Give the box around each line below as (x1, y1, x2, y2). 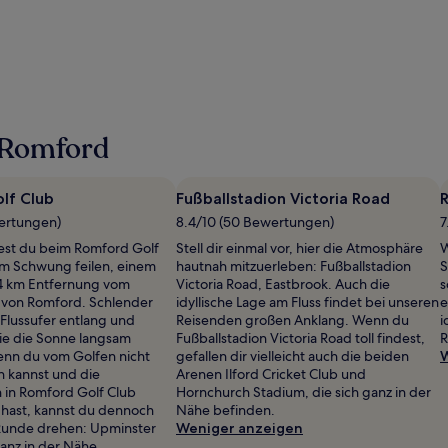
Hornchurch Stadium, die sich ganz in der (176, 382, 431, 401)
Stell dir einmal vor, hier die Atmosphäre (176, 238, 423, 257)
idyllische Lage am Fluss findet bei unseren (176, 292, 439, 311)
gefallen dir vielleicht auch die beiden (176, 346, 409, 365)
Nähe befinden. (176, 400, 275, 419)
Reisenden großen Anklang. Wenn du (176, 310, 409, 329)
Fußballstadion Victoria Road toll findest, (176, 328, 425, 347)
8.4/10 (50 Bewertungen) (176, 212, 334, 231)
